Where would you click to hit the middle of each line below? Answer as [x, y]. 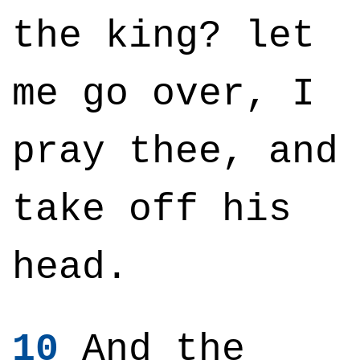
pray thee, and [175, 152]
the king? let [164, 36]
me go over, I [164, 94]
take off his [152, 210]
